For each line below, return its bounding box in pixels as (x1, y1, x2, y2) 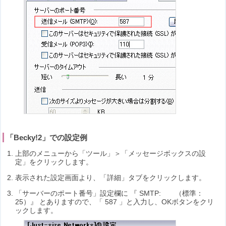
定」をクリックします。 (15, 157, 93, 166)
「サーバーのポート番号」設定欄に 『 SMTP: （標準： (15, 189, 204, 197)
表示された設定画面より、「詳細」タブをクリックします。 (15, 173, 206, 182)
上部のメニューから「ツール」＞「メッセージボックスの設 (15, 149, 206, 157)
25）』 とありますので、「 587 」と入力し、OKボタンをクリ (15, 197, 214, 206)
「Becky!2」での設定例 (6, 133, 88, 142)
